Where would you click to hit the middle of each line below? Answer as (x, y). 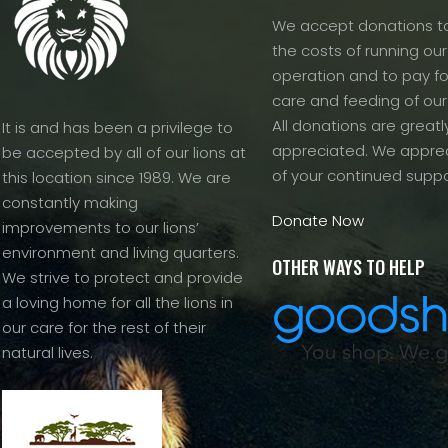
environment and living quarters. (120, 252)
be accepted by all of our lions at (124, 152)
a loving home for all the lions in (117, 302)
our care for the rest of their (104, 327)
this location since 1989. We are (116, 177)
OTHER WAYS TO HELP (348, 267)
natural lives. (47, 352)
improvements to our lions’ (100, 227)
